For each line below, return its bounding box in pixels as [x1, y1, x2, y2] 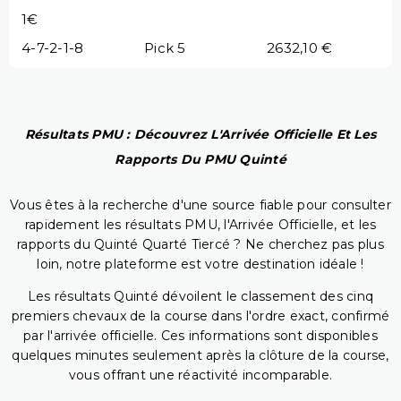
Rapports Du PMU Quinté [115, 151, 286, 168]
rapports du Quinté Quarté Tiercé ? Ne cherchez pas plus [17, 236, 384, 253]
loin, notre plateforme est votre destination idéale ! [37, 256, 364, 273]
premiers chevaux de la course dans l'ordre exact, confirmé [11, 308, 390, 325]
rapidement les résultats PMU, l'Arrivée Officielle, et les [24, 217, 377, 234]
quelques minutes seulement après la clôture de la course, [12, 347, 389, 364]
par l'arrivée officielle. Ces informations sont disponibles [23, 328, 378, 345]
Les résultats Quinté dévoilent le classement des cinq [27, 288, 374, 305]
